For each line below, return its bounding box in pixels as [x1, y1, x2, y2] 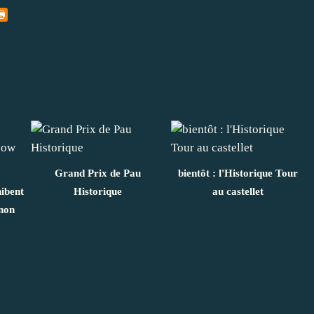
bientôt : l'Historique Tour [177, 167, 298, 179]
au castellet [212, 185, 264, 197]
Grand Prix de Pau [54, 167, 141, 179]
